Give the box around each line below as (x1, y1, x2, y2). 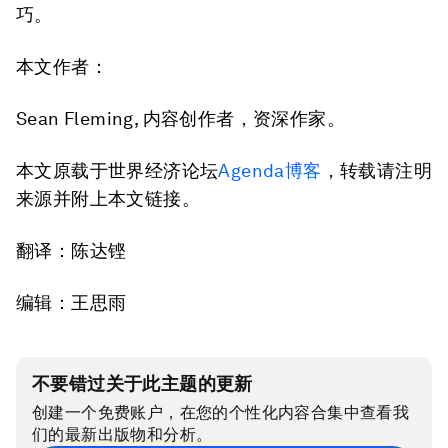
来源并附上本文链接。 (16, 188, 200, 210)
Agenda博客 (218, 160, 322, 182)
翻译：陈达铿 (16, 240, 127, 262)
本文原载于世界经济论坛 (16, 160, 219, 182)
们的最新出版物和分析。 (32, 425, 213, 445)
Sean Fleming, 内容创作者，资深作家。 (16, 108, 345, 130)
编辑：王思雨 (16, 292, 127, 314)
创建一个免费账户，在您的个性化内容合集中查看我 (32, 403, 410, 423)
